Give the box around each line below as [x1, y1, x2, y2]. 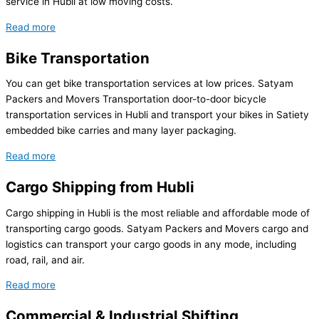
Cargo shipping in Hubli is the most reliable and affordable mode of [6, 206, 310, 219]
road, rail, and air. [6, 253, 85, 266]
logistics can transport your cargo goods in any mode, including [6, 238, 296, 250]
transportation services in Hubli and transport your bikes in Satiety [6, 109, 309, 121]
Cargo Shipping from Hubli [6, 178, 194, 197]
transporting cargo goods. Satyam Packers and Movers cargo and [6, 222, 308, 234]
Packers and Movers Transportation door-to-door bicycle [6, 93, 266, 105]
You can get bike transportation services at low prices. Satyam [6, 78, 293, 90]
